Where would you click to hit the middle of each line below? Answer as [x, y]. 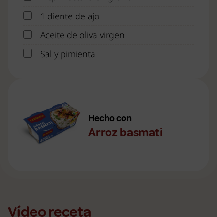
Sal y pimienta [68, 54]
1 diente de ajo [70, 16]
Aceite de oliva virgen [82, 35]
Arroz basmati [125, 132]
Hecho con [110, 118]
